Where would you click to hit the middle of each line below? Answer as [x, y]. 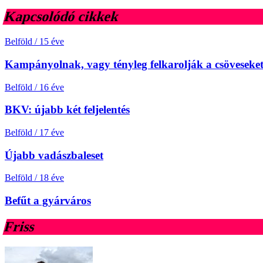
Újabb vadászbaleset [54, 155]
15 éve [52, 42]
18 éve [52, 178]
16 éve [52, 87]
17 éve [52, 133]
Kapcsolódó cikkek [62, 17]
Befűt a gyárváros [48, 201]
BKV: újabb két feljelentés [67, 110]
